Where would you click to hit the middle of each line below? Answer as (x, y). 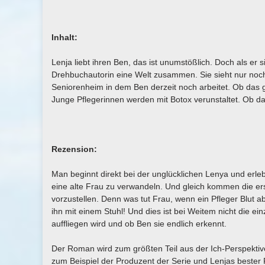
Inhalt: (64, 37)
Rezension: (74, 149)
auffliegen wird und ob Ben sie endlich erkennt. (139, 224)
